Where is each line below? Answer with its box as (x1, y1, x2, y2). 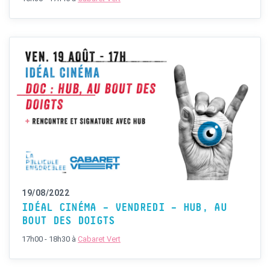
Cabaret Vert (78, 234, 121, 243)
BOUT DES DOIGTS (22, 215, 115, 227)
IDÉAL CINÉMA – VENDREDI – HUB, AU (22, 202, 227, 213)
